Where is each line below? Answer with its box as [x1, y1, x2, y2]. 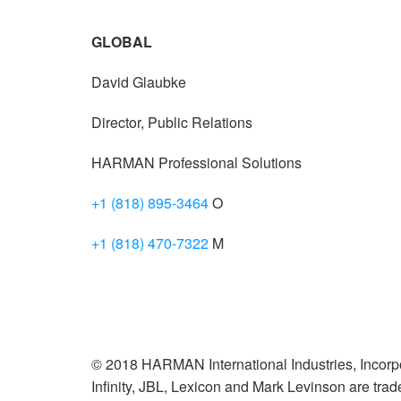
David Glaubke [91, 72, 186, 93]
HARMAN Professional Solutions [91, 152, 302, 174]
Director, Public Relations [91, 112, 252, 133]
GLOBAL [91, 31, 152, 53]
